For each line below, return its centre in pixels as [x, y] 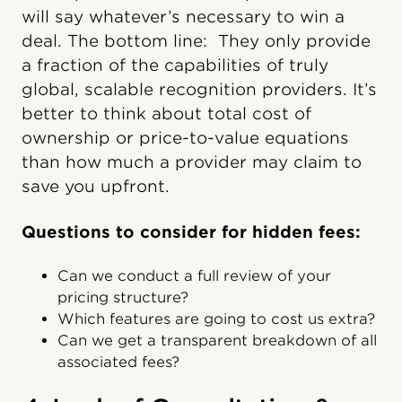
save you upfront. [96, 187]
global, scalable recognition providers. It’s [199, 90]
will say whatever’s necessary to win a [183, 17]
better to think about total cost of [166, 114]
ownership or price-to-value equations [185, 138]
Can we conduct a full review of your [194, 276]
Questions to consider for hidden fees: [191, 232]
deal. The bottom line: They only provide [196, 41]
